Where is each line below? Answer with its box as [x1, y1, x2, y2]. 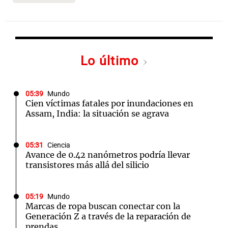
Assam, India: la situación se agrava [25, 108, 169, 119]
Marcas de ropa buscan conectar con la [25, 201, 180, 211]
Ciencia [47, 141, 70, 150]
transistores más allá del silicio [25, 160, 149, 170]
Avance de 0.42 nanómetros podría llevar [25, 150, 190, 160]
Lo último [80, 53, 142, 68]
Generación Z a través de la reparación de [25, 211, 191, 221]
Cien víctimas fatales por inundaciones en [25, 98, 193, 108]
